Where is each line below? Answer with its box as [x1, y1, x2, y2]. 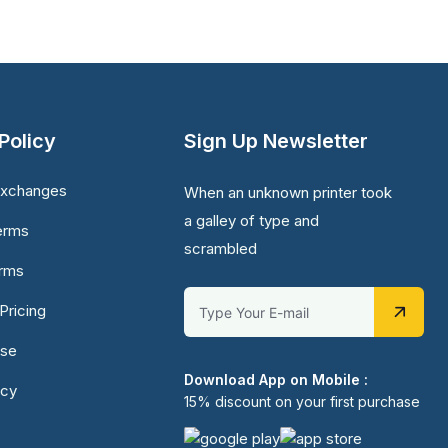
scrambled [184, 239, 257, 258]
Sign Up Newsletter [184, 129, 368, 153]
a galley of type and [184, 211, 319, 230]
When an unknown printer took [184, 183, 392, 202]
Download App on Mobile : [184, 371, 368, 388]
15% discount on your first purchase [184, 393, 420, 410]
